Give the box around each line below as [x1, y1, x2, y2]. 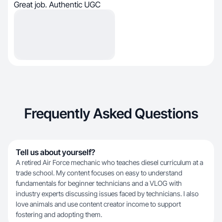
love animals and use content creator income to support [16, 200, 181, 208]
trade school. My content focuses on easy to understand [16, 168, 182, 177]
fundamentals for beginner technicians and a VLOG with [16, 179, 182, 187]
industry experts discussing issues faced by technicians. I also [16, 189, 199, 198]
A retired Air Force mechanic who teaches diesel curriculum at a [16, 158, 203, 166]
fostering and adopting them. [16, 210, 102, 219]
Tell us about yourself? [16, 147, 95, 157]
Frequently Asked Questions [24, 105, 198, 122]
